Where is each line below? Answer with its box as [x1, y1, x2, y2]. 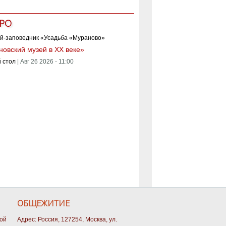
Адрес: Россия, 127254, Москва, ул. [17, 216, 117, 223]
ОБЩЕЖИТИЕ [17, 198, 70, 209]
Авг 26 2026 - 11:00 [20, 58, 74, 65]
